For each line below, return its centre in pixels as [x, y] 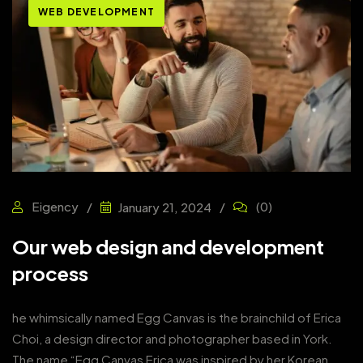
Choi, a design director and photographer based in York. [172, 339]
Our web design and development [168, 247]
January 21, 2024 [164, 207]
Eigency [54, 207]
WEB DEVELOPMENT [96, 12]
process [50, 273]
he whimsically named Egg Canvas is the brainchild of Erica [177, 318]
